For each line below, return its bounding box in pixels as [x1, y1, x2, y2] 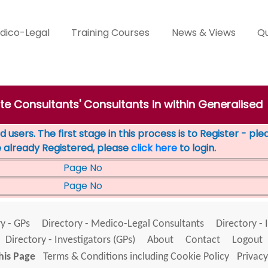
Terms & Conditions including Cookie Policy [42, 251, 229, 263]
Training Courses [71, 26, 150, 39]
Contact [185, 234, 220, 246]
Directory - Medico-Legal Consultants [41, 218, 204, 230]
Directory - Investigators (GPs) [5, 234, 135, 246]
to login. [177, 141, 216, 155]
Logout [232, 234, 263, 246]
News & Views [171, 26, 236, 39]
